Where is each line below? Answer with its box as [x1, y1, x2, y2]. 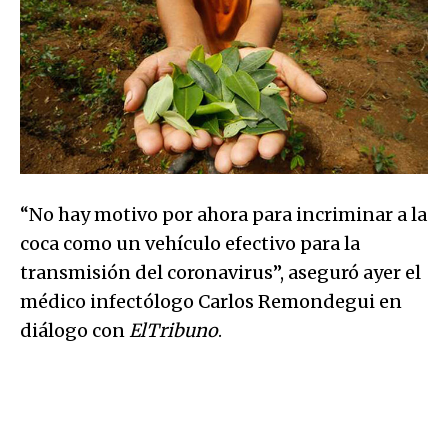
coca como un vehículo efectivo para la [20, 231, 360, 255]
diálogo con [20, 318, 129, 342]
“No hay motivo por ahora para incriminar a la [20, 202, 427, 226]
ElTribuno [129, 318, 218, 342]
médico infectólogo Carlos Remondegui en [20, 289, 402, 313]
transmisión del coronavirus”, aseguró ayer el [20, 260, 421, 284]
